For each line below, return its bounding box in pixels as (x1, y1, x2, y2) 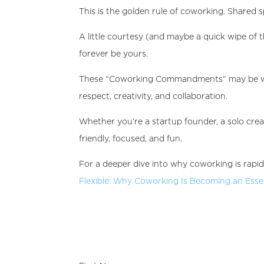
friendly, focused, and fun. (79, 134, 183, 143)
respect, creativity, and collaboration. (79, 91, 228, 100)
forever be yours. (79, 49, 148, 58)
